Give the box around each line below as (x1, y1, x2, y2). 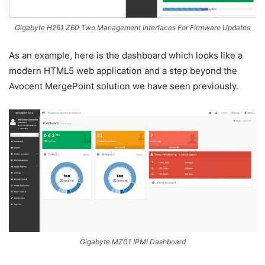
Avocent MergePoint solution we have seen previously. (9, 80, 238, 92)
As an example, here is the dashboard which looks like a (9, 49, 243, 61)
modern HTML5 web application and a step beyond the (9, 64, 237, 76)
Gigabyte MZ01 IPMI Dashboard (79, 237, 186, 247)
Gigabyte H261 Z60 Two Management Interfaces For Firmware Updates (15, 22, 250, 32)
